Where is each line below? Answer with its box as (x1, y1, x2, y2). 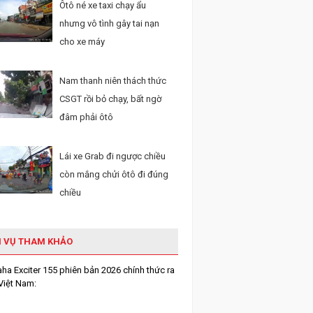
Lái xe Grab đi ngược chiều (59, 151, 166, 161)
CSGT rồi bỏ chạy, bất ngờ (59, 94, 161, 104)
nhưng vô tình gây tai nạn (59, 18, 159, 29)
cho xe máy (59, 36, 105, 47)
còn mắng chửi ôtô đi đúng (59, 169, 168, 180)
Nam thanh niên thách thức (59, 75, 166, 86)
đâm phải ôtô (59, 112, 113, 122)
